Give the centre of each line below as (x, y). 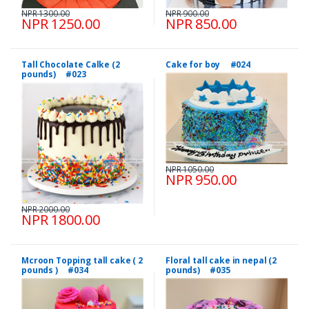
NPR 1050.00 (190, 169)
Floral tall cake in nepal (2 (221, 261)
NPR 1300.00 (46, 14)
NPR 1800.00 (61, 220)
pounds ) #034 (55, 270)
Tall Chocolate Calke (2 (71, 65)
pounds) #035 (198, 270)
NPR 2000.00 (46, 210)
